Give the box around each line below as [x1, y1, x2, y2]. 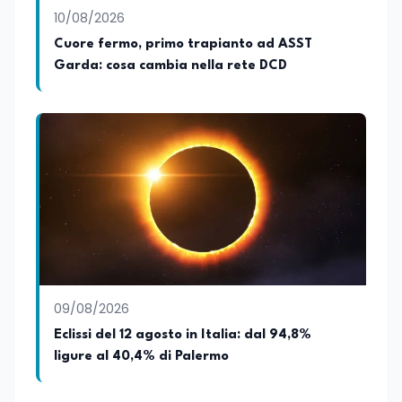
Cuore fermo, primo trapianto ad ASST [54, 38, 312, 51]
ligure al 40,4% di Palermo [54, 350, 229, 363]
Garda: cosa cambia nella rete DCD [54, 59, 287, 73]
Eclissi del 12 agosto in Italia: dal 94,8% [54, 328, 311, 342]
